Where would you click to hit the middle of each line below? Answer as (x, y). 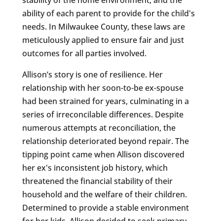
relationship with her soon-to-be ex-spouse (103, 88)
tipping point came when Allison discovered (103, 154)
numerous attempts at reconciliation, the (99, 128)
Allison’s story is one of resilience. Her (92, 74)
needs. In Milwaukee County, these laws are (103, 26)
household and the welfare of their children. (104, 194)
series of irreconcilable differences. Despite (103, 114)
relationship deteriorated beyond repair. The (105, 141)
